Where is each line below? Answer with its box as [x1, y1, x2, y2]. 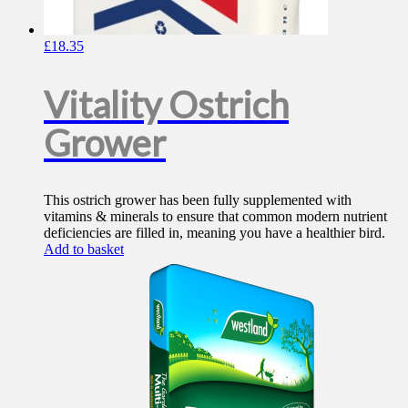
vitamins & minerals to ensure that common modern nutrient [44, 208, 387, 224]
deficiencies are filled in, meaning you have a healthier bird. [44, 224, 385, 240]
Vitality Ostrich [44, 82, 289, 127]
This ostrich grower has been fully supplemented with [44, 191, 352, 208]
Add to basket [44, 240, 124, 257]
